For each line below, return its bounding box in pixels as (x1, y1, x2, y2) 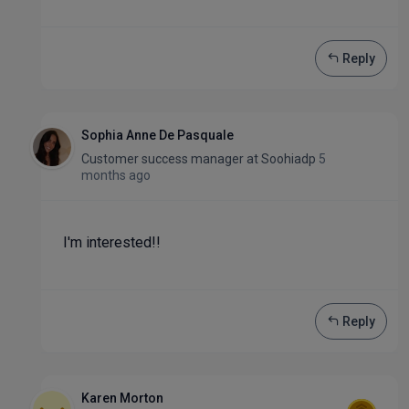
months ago (81, 168, 151, 183)
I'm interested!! (63, 234, 161, 251)
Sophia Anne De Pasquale (81, 128, 234, 142)
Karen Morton (81, 391, 163, 405)
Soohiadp (258, 152, 319, 166)
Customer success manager (81, 152, 246, 166)
